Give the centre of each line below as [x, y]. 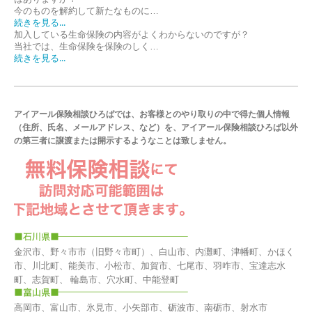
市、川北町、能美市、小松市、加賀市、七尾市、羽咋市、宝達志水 [150, 266]
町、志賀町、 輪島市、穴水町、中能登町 [96, 280]
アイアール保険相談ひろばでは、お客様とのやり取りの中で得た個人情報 [152, 115]
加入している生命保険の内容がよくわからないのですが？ [132, 35]
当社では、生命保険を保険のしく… [86, 47]
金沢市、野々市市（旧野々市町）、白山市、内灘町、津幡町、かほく [154, 252]
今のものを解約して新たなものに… [86, 11]
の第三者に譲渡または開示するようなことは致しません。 [123, 141]
